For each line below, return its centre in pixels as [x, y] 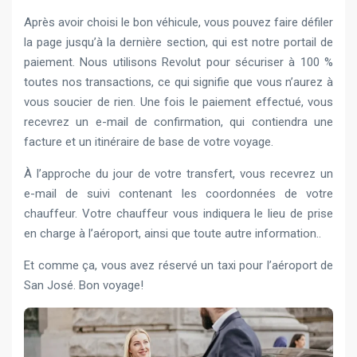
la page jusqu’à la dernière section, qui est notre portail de [178, 42]
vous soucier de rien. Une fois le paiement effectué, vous [178, 102]
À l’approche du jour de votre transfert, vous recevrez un [178, 173]
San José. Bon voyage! [84, 285]
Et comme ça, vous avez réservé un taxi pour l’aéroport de [178, 265]
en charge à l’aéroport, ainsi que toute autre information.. [173, 233]
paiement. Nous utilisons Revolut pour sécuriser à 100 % [178, 62]
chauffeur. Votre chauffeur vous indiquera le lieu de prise [178, 213]
